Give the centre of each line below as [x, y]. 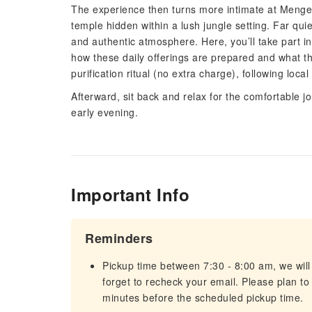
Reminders [119, 238]
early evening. [104, 112]
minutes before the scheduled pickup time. [203, 297]
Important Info [130, 194]
